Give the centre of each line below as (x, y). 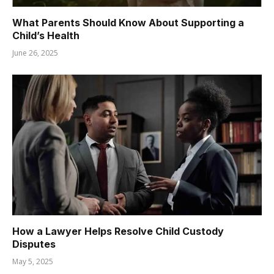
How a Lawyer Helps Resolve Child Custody (118, 231)
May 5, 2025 (33, 261)
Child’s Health (46, 36)
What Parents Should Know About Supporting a (128, 23)
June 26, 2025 (35, 53)
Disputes (34, 244)
